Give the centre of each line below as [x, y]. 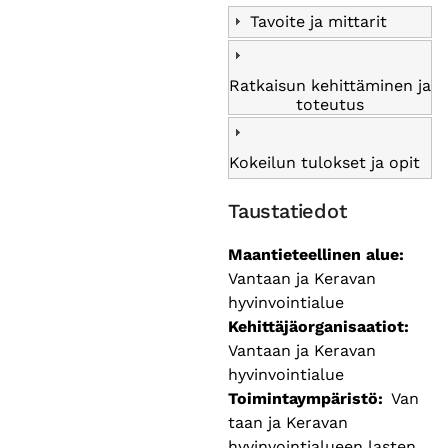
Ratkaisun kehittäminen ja [330, 86]
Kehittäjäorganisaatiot [316, 326]
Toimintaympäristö [303, 398]
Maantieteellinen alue [313, 254]
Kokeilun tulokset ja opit [324, 163]
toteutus [330, 105]
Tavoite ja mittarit [318, 22]
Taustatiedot [287, 211]
